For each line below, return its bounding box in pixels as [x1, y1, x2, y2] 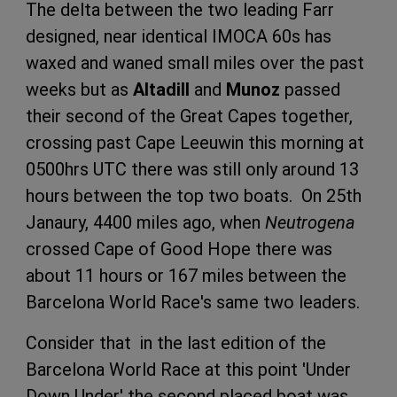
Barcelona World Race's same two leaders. [26, 291, 360, 313]
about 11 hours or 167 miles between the [26, 264, 346, 286]
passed [280, 78, 340, 100]
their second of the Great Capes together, [26, 105, 353, 127]
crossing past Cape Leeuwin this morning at [26, 131, 364, 153]
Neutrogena [265, 211, 355, 233]
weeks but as [26, 78, 133, 100]
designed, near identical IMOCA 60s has [26, 25, 331, 47]
